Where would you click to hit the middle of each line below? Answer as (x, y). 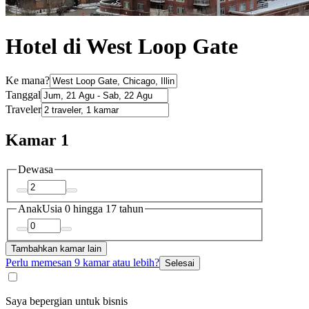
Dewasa (36, 170)
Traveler (23, 110)
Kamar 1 (37, 140)
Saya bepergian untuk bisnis (67, 301)
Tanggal (23, 95)
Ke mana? (28, 81)
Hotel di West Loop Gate (122, 46)
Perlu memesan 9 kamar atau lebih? (82, 263)
